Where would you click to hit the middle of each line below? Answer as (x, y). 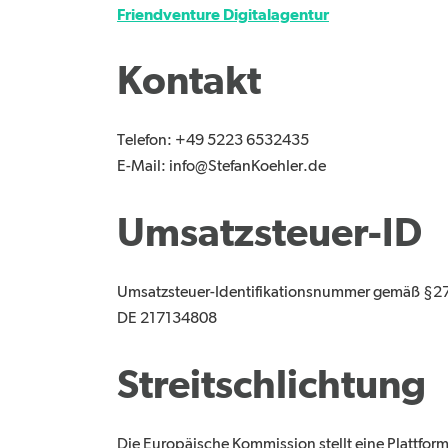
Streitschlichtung (271, 385)
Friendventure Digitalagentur (223, 14)
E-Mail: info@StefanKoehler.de (221, 167)
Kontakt (189, 82)
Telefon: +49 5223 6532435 (213, 141)
